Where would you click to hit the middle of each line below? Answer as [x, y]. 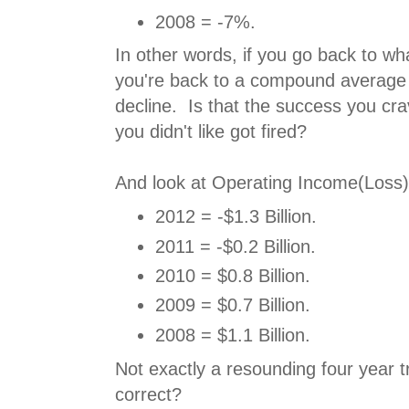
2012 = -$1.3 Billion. [236, 217]
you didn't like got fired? [211, 132]
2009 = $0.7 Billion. [233, 305]
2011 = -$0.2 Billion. [236, 246]
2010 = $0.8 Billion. [233, 275]
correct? [148, 394]
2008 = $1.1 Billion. [233, 335]
